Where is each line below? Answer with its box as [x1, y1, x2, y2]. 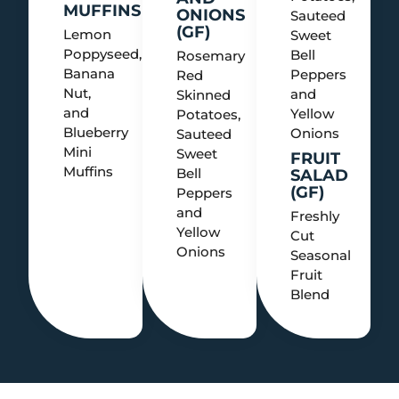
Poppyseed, [62, 45, 142, 62]
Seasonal [290, 246, 352, 264]
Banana [62, 64, 115, 82]
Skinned [176, 85, 232, 103]
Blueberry [62, 123, 128, 141]
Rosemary [176, 46, 246, 64]
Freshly [290, 207, 340, 224]
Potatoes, [176, 105, 241, 123]
